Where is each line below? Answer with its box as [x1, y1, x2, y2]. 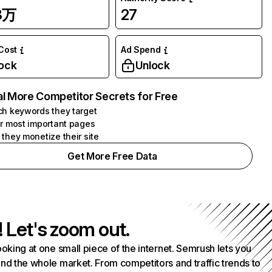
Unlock [135, 59, 170, 72]
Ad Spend [120, 44, 161, 55]
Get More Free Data [67, 150, 157, 162]
